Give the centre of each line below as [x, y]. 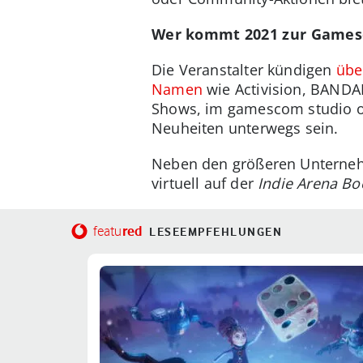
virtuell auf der [205, 183]
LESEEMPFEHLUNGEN [216, 231]
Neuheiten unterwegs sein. [245, 128]
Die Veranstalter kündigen [244, 69]
